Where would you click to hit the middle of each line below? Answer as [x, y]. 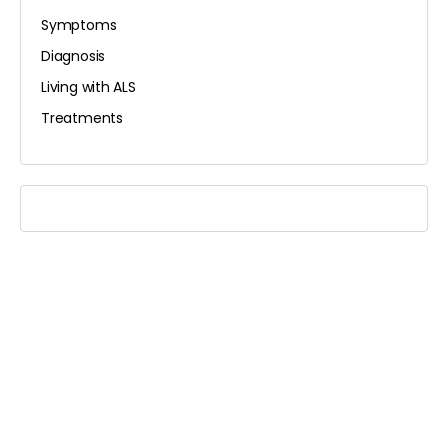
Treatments [82, 117]
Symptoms [79, 24]
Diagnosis [73, 55]
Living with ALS [88, 86]
